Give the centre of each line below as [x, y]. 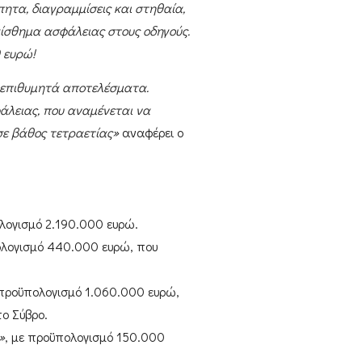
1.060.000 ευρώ [130, 291]
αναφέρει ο [151, 133]
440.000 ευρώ [88, 246]
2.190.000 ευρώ [90, 223]
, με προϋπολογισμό [60, 336]
